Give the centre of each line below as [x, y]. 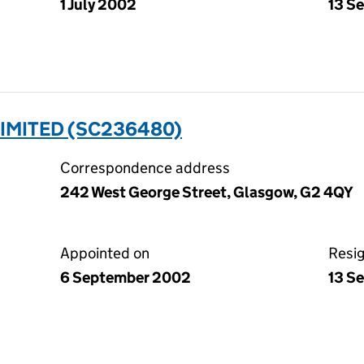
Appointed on [105, 253]
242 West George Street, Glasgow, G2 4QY [207, 192]
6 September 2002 [126, 277]
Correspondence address [145, 168]
